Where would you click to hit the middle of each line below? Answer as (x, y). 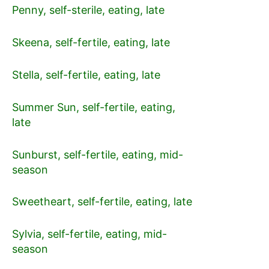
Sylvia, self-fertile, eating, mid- (89, 234)
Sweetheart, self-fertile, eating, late (102, 202)
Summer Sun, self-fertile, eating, (94, 107)
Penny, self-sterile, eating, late (88, 10)
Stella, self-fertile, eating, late (86, 74)
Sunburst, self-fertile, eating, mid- (98, 154)
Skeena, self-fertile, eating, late (91, 43)
